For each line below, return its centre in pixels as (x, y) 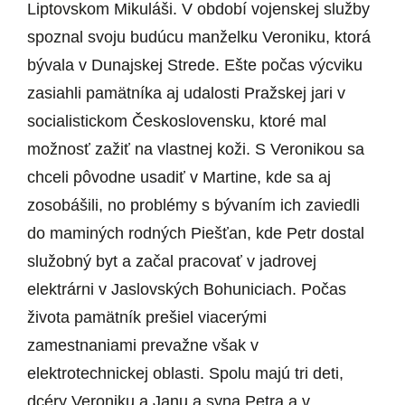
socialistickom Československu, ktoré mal (177, 122)
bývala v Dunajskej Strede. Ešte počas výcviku (195, 66)
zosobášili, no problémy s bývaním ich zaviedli (193, 206)
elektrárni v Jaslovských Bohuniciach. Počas (187, 290)
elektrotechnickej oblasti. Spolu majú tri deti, (185, 374)
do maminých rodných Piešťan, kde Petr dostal (196, 234)
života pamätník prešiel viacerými (147, 318)
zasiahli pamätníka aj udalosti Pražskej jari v (186, 94)
